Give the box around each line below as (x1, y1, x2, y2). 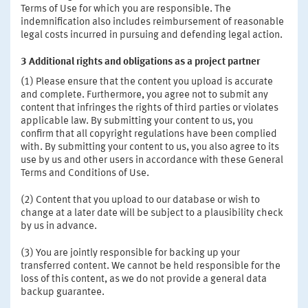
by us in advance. (21, 221, 97, 232)
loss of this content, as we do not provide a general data (21, 274, 267, 285)
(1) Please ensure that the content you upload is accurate (21, 76, 273, 87)
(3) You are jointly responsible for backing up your (21, 247, 240, 258)
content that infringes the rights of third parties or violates (21, 102, 278, 113)
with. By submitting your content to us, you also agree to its (21, 142, 279, 153)
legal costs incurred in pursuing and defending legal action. (21, 30, 283, 41)
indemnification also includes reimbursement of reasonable (21, 16, 284, 27)
